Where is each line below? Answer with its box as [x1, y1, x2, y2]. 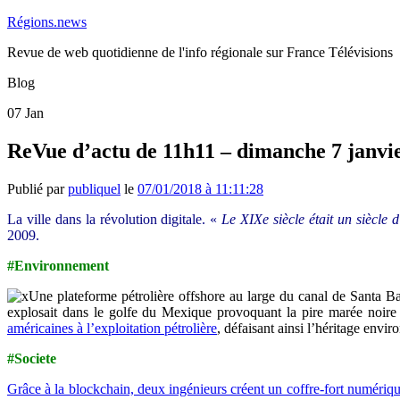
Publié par [7, 180, 68, 196]
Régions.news [7, 14, 87, 29]
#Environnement [7, 257, 109, 273]
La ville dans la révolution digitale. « [7, 211, 222, 227]
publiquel [68, 180, 121, 196]
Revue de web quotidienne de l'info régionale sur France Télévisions [7, 45, 393, 60]
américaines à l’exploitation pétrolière [7, 320, 217, 336]
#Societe [7, 350, 56, 366]
